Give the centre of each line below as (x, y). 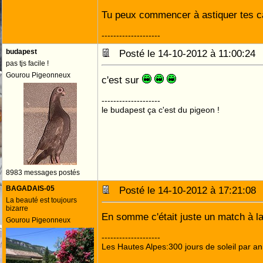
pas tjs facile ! (27, 63)
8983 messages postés (43, 173)
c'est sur (122, 80)
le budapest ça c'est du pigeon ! (161, 110)
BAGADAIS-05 (30, 188)
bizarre (17, 208)
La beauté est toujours (41, 200)
